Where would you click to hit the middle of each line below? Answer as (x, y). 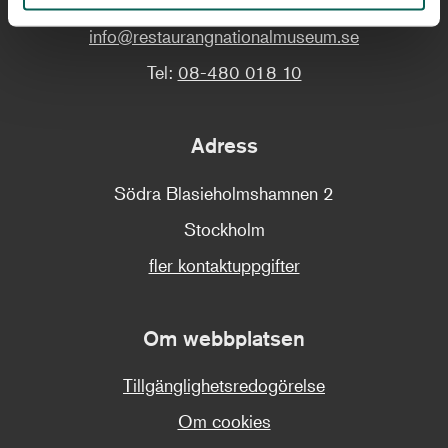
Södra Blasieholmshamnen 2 (224, 192)
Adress (231, 146)
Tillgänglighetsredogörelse (224, 385)
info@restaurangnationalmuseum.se (224, 36)
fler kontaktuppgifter (224, 264)
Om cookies (224, 421)
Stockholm (224, 228)
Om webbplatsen (232, 338)
